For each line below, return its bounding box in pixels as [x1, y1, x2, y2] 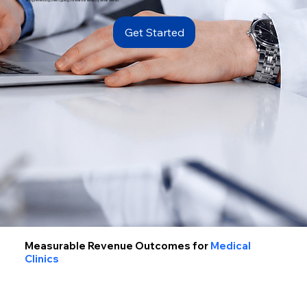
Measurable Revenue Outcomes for [25, 238, 211, 252]
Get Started [124, 25, 184, 39]
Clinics [25, 251, 60, 265]
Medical [210, 238, 251, 252]
